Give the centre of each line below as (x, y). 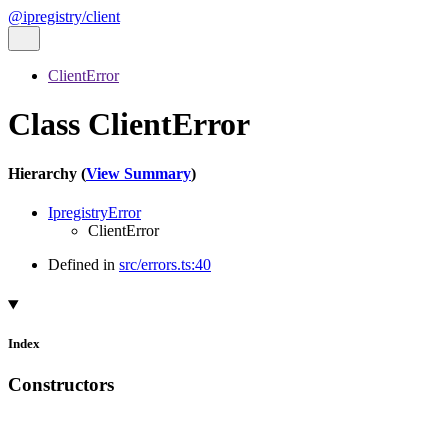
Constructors (61, 385)
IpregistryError (94, 213)
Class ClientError (129, 124)
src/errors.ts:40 (165, 265)
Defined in (83, 265)
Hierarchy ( (47, 173)
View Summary (138, 173)
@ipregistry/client (64, 16)
